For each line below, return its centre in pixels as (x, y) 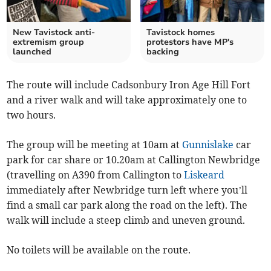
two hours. (31, 115)
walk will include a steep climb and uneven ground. (126, 220)
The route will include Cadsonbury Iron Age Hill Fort (129, 85)
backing (163, 52)
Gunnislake (208, 145)
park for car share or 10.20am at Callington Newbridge (134, 160)
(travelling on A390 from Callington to (96, 175)
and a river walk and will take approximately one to (127, 100)
